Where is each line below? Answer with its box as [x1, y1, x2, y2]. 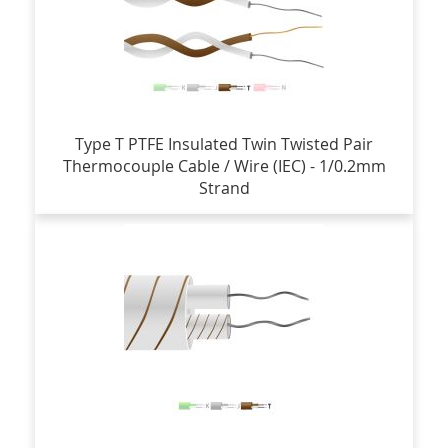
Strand [198, 176, 250, 199]
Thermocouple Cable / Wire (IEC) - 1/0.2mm [62, 154, 386, 177]
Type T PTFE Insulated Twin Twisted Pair [75, 132, 373, 155]
